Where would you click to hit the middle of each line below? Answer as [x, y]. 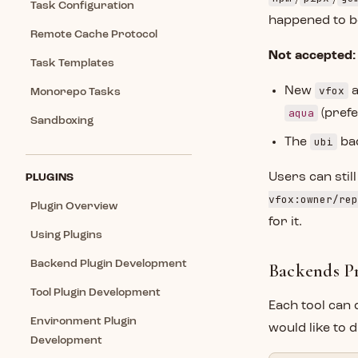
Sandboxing [62, 121]
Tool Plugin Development [95, 292]
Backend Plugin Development [109, 264]
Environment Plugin [84, 321]
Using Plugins [66, 235]
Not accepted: [312, 56]
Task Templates [72, 63]
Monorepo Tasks [76, 92]
